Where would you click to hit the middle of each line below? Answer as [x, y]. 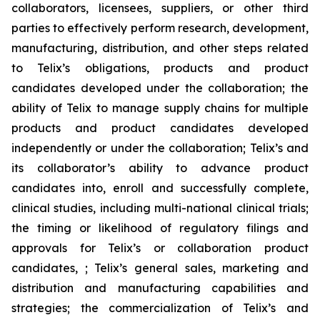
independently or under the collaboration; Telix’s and [160, 148]
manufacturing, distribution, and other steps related [160, 48]
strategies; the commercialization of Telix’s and [160, 308]
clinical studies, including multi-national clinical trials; [160, 208]
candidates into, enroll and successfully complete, [160, 188]
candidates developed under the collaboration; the [160, 88]
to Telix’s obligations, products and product [160, 68]
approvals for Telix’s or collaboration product [160, 248]
